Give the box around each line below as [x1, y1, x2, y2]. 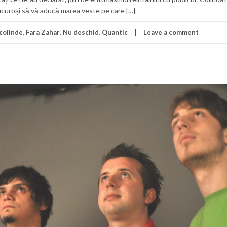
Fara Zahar [26, 28, 60, 36]
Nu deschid [63, 28, 99, 36]
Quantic [102, 28, 128, 36]
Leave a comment [143, 28, 199, 36]
